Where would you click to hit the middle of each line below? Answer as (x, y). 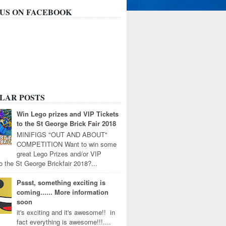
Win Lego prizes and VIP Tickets (68, 114)
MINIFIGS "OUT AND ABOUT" (62, 134)
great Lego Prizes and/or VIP (59, 153)
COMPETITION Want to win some (67, 144)
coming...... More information (63, 192)
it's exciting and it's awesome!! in (66, 212)
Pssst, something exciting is (61, 182)
